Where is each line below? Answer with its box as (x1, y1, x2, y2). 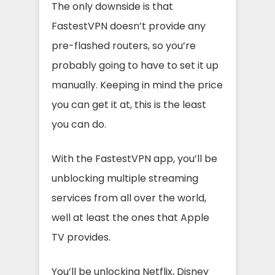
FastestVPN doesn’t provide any (52, 19, 206, 33)
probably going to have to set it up (52, 58, 219, 72)
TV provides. (52, 230, 110, 244)
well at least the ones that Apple (52, 211, 209, 225)
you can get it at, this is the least (52, 98, 206, 112)
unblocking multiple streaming (52, 171, 198, 185)
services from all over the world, (52, 191, 206, 205)
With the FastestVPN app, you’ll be (52, 152, 217, 166)
